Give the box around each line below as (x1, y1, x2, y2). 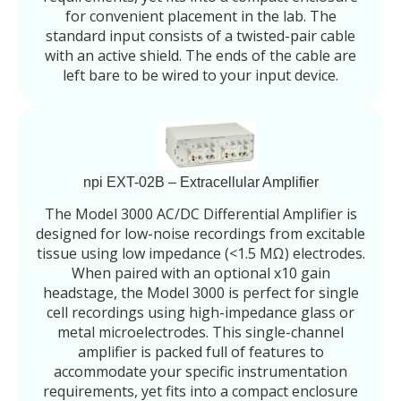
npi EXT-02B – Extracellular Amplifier (82, 174, 319, 190)
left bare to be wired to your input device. (63, 64, 338, 85)
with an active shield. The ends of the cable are (45, 45, 356, 65)
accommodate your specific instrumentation (54, 361, 347, 381)
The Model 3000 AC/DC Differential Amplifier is (44, 203, 357, 224)
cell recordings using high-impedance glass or (47, 302, 354, 322)
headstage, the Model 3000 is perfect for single (42, 282, 359, 303)
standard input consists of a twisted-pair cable (46, 25, 355, 46)
